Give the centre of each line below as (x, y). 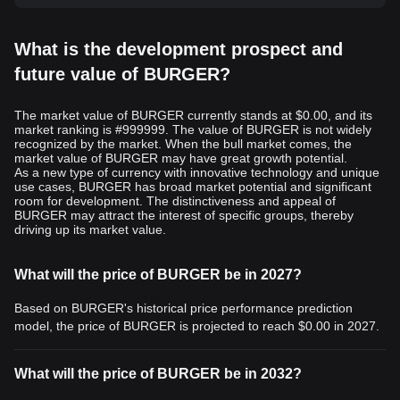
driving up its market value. (90, 229)
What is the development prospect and (179, 49)
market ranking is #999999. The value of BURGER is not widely (193, 129)
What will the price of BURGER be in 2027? (158, 275)
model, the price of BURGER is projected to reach (156, 326)
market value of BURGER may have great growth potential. (181, 158)
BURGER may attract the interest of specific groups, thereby (184, 215)
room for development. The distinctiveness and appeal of (175, 201)
